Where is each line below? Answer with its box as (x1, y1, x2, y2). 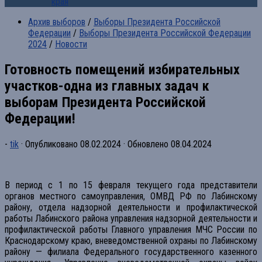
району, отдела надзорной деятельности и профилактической (5, 201, 257, 213)
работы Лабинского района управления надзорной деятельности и (5, 212, 257, 224)
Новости (55, 39, 87, 50)
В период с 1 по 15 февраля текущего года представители (5, 179, 257, 191)
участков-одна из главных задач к (5, 77, 209, 94)
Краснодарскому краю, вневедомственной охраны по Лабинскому (5, 235, 257, 246)
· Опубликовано (21, 138, 80, 150)
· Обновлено (121, 138, 171, 150)
